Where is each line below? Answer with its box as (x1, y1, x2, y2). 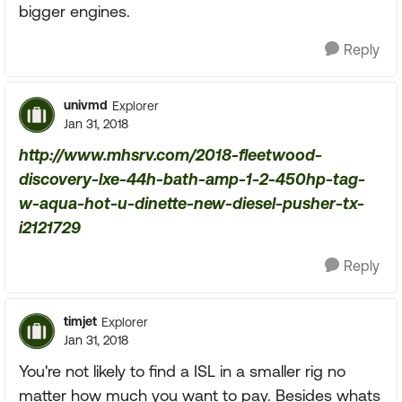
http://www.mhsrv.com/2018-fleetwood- (19, 145, 322, 164)
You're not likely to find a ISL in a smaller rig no (19, 362, 345, 380)
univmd (64, 98, 108, 112)
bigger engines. (19, 2, 130, 21)
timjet (64, 314, 97, 328)
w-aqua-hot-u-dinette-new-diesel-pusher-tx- (19, 194, 364, 213)
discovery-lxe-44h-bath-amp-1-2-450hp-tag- (19, 170, 365, 188)
